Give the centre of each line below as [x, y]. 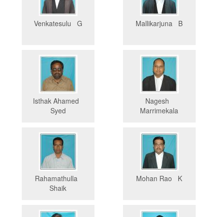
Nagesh [159, 101]
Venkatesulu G [58, 23]
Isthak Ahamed [58, 101]
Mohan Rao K [159, 178]
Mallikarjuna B [159, 23]
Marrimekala [159, 111]
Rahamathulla [58, 178]
